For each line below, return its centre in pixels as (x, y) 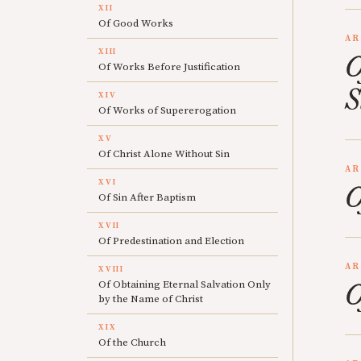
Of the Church (132, 342)
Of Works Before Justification (169, 67)
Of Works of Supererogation (167, 110)
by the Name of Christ (151, 299)
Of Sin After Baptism (147, 197)
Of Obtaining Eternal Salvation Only (185, 284)
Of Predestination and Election (171, 241)
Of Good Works (136, 23)
